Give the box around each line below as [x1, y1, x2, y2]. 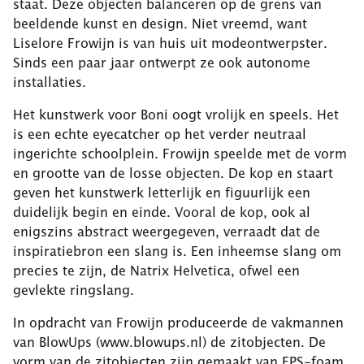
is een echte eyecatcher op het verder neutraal [13, 126, 306, 141]
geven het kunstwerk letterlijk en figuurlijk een [13, 184, 310, 200]
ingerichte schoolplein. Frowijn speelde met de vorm [13, 145, 347, 161]
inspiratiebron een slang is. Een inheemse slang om [13, 243, 341, 258]
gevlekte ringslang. [13, 282, 134, 297]
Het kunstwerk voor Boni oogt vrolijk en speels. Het [13, 106, 339, 122]
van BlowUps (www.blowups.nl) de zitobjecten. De [13, 334, 326, 349]
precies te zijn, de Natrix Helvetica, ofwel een [13, 262, 300, 278]
